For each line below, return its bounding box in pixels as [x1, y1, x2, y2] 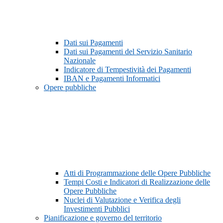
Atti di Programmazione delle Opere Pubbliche [64, 169, 211, 178]
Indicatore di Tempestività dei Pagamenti [64, 65, 191, 74]
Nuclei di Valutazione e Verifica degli [64, 196, 181, 205]
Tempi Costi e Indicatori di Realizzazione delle [64, 178, 210, 187]
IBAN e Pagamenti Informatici [64, 74, 160, 83]
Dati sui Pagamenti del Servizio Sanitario [64, 47, 192, 56]
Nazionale [64, 56, 96, 65]
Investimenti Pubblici [64, 205, 130, 214]
